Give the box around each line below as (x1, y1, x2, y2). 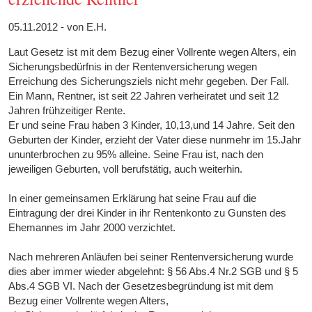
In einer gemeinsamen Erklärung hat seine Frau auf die (8, 192, 257, 205)
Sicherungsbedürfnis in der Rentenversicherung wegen (8, 61, 258, 73)
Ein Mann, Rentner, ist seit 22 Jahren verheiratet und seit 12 (8, 90, 279, 102)
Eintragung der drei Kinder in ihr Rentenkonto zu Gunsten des (8, 207, 287, 219)
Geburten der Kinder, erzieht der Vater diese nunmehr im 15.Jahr (8, 134, 302, 146)
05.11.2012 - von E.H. (8, 21, 107, 33)
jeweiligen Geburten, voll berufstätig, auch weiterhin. (8, 163, 243, 175)
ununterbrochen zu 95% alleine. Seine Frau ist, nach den (8, 148, 264, 161)
